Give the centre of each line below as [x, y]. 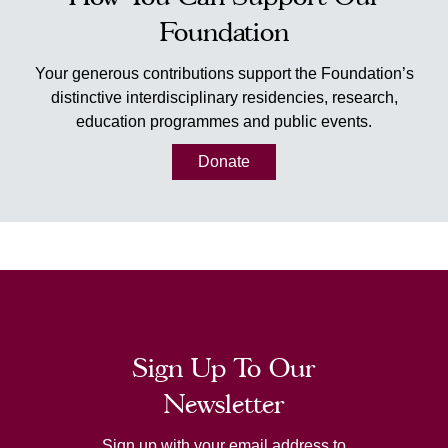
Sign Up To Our [224, 367]
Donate [224, 161]
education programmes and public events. [224, 121]
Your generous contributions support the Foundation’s [224, 73]
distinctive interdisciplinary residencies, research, [224, 97]
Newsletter [224, 403]
